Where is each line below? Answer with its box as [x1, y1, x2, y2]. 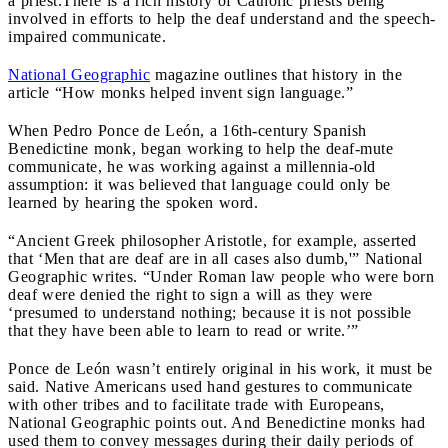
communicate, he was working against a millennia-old [8, 157, 376, 175]
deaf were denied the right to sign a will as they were [8, 285, 373, 303]
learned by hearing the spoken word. [8, 193, 258, 211]
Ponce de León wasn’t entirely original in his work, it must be [8, 359, 433, 377]
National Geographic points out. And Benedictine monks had [8, 413, 425, 431]
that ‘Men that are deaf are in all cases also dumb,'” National [8, 249, 423, 267]
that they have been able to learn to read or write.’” [8, 321, 359, 339]
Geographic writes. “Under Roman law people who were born [8, 267, 434, 285]
